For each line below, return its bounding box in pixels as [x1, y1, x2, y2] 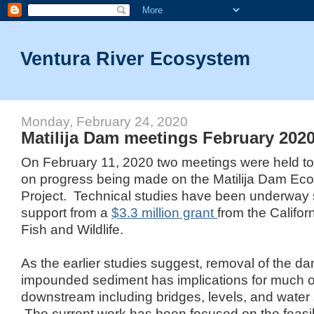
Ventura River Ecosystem [20, 48, 250, 69]
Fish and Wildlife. [20, 221, 123, 237]
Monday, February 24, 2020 [20, 114, 188, 130]
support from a [20, 204, 111, 220]
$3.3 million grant [111, 204, 217, 220]
